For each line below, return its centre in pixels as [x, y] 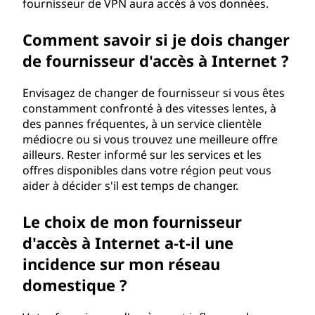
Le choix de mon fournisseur [132, 221]
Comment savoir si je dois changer [156, 39]
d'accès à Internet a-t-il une [128, 243]
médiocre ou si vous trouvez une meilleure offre [150, 139]
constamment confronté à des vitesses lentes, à [149, 108]
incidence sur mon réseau [121, 264]
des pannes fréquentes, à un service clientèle [142, 124]
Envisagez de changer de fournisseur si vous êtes [154, 93]
